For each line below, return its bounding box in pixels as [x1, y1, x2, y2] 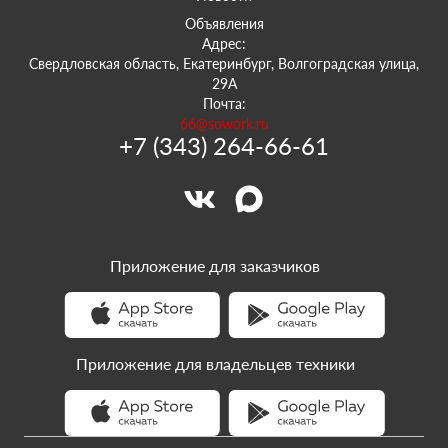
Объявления [184, 15, 264, 32]
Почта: [202, 95, 246, 112]
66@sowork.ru [179, 115, 269, 132]
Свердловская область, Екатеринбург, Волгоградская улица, [29, 55, 419, 72]
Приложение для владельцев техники [75, 354, 355, 373]
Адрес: [202, 35, 246, 52]
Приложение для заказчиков [110, 256, 320, 275]
